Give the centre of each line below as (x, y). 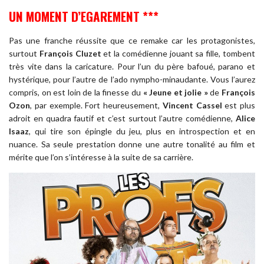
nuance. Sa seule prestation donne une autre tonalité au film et (132, 144)
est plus (238, 105)
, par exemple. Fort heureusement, (96, 105)
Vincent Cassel (192, 105)
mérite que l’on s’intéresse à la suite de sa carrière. (101, 157)
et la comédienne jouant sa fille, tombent (178, 54)
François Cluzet (70, 54)
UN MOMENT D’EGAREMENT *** (84, 16)
